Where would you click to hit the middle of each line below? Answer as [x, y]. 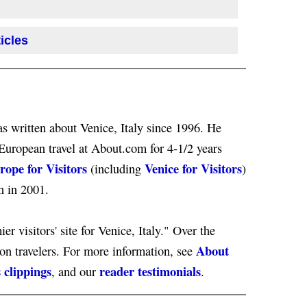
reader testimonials [150, 271]
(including [116, 169]
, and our [75, 271]
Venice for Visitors [193, 168]
